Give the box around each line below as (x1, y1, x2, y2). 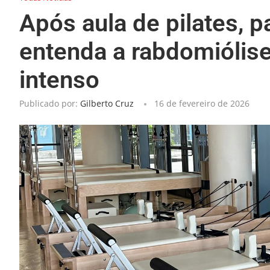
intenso (19, 66, 99, 94)
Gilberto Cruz (80, 98, 134, 109)
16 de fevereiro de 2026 (154, 98, 250, 109)
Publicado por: (19, 98, 80, 109)
